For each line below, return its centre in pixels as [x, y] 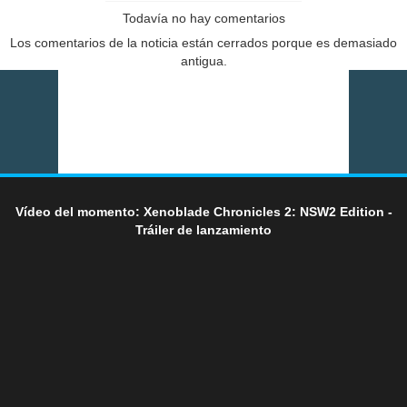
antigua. [203, 61]
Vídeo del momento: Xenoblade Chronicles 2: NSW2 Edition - [203, 212]
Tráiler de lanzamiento [203, 230]
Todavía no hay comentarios [203, 19]
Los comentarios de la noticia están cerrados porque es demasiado [203, 43]
